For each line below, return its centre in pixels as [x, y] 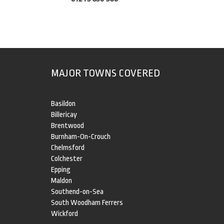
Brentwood [67, 126]
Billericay [64, 115]
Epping [61, 170]
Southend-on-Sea [77, 192]
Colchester [67, 159]
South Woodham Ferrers [87, 203]
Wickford [64, 214]
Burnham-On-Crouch [81, 137]
